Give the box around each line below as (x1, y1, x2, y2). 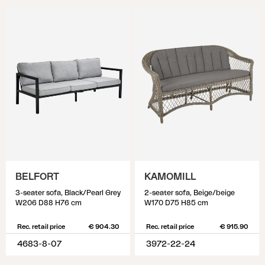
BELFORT (15, 172, 59, 182)
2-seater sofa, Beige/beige (144, 189, 235, 196)
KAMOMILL (144, 172, 196, 182)
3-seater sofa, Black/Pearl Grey (15, 189, 121, 196)
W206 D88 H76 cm (15, 199, 82, 206)
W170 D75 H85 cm (144, 199, 208, 206)
